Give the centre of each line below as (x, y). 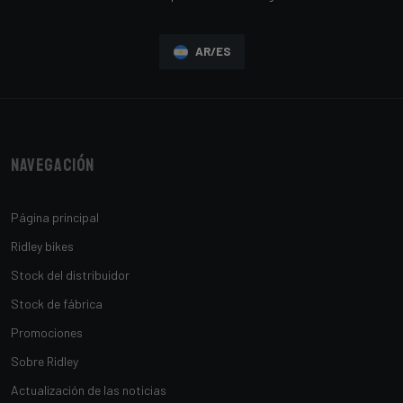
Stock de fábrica (57, 304)
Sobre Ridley (45, 361)
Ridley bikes (42, 246)
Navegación (53, 165)
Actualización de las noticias (89, 390)
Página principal (55, 217)
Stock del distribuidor (70, 275)
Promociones (47, 332)
